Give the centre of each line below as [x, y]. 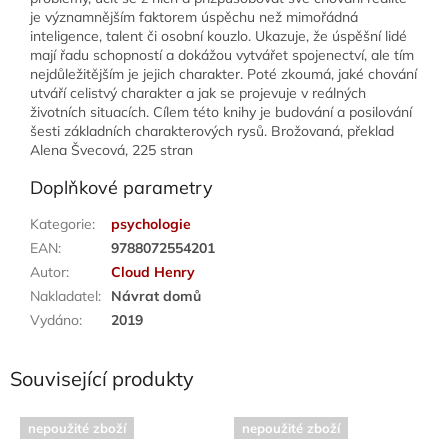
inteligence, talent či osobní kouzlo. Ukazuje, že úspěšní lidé [218, 35]
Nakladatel [64, 295]
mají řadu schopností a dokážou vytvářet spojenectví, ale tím [222, 54]
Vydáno [54, 319]
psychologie [151, 223]
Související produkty [102, 378]
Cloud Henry [153, 271]
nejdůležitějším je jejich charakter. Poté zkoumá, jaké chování [223, 73]
